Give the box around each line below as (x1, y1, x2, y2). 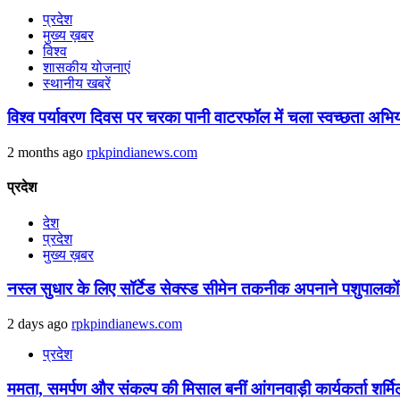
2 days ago (7, 316, 71, 332)
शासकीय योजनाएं (43, 59, 130, 75)
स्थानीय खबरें (43, 75, 111, 91)
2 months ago (7, 145, 87, 161)
